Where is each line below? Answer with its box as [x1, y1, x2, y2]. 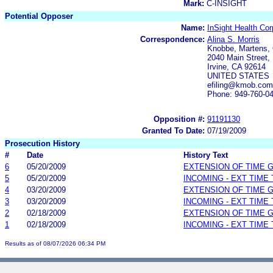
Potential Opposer [5, 11, 73, 21]
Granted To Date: [142, 126, 205, 135]
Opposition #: [154, 114, 205, 124]
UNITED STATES [207, 71, 269, 80]
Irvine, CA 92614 [207, 62, 266, 71]
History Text [183, 150, 228, 160]
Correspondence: [140, 34, 205, 44]
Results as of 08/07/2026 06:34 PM [5, 239, 105, 247]
